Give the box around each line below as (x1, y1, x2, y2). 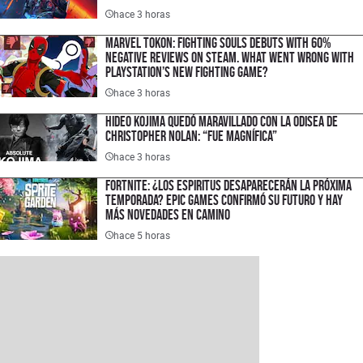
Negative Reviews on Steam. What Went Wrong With (105, 49, 354, 66)
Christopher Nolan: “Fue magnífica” (105, 128, 277, 144)
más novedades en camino (105, 207, 230, 223)
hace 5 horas (113, 228, 170, 241)
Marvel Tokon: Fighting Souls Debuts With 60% (105, 35, 331, 51)
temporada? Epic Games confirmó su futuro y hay (105, 192, 343, 208)
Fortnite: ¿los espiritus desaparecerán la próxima (105, 177, 352, 194)
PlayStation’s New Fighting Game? (105, 64, 268, 80)
